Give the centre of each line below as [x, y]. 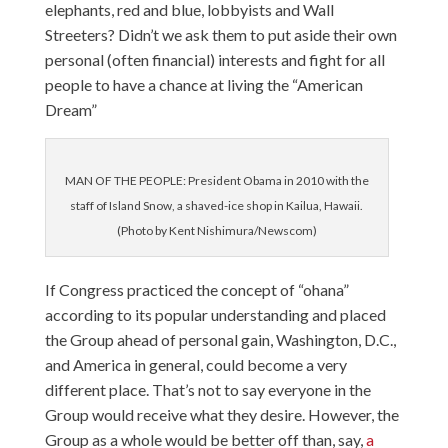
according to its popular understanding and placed [215, 314]
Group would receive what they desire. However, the [221, 414]
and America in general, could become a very [195, 364]
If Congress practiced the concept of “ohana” [196, 289]
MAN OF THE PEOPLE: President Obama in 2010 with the [216, 180]
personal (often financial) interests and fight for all [214, 59]
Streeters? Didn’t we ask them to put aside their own [220, 34]
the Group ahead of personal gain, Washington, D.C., [220, 339]
